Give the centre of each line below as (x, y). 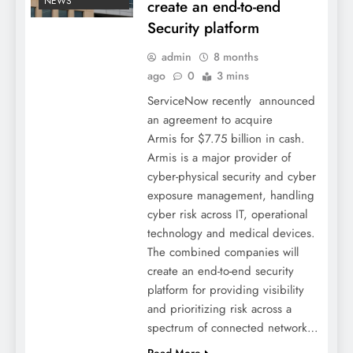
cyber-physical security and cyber (231, 176)
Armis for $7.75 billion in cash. (226, 138)
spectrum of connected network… (232, 327)
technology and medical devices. (231, 233)
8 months (236, 56)
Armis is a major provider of (219, 157)
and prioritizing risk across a (219, 308)
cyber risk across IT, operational (227, 214)
